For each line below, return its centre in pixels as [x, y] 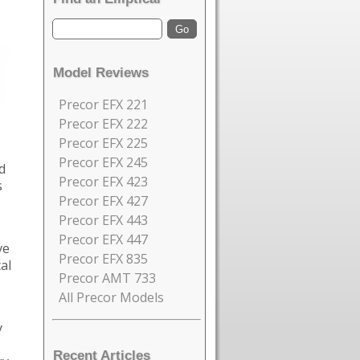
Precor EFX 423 [103, 182]
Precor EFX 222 [103, 124]
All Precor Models [111, 298]
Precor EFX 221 [103, 105]
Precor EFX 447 [103, 240]
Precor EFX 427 [103, 201]
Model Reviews [101, 73]
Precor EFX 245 [103, 163]
